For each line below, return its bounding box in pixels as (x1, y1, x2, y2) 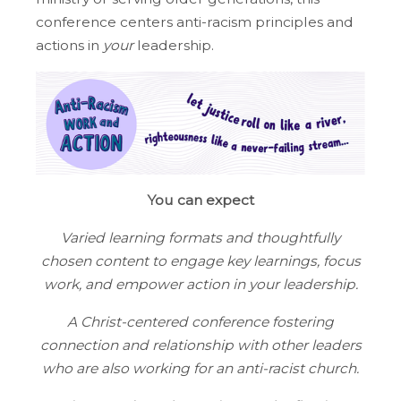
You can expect (147, 192, 254, 209)
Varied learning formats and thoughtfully (61, 229, 340, 247)
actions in (36, 37, 103, 55)
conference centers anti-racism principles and (36, 13, 354, 31)
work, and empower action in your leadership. (43, 276, 358, 294)
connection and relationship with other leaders (39, 337, 362, 354)
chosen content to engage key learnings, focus (40, 252, 361, 270)
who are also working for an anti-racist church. (42, 360, 359, 378)
